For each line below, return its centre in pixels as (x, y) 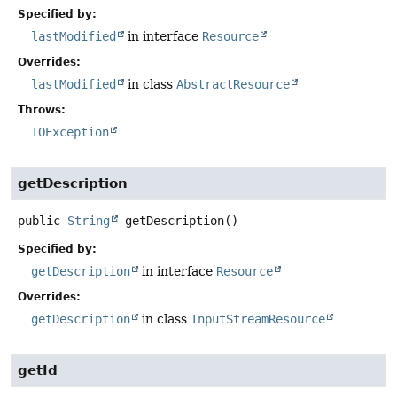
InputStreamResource (258, 319)
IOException (70, 132)
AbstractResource (233, 84)
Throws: (42, 109)
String (89, 220)
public (39, 220)
